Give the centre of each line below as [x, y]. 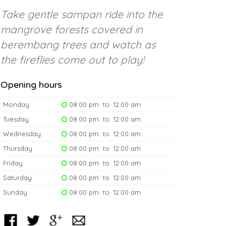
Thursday [18, 148]
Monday [16, 104]
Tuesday [16, 119]
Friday [13, 163]
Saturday [17, 177]
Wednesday [22, 133]
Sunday [15, 192]
